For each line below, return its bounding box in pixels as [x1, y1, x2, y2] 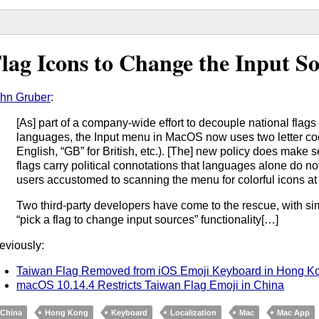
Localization [170, 308, 217, 317]
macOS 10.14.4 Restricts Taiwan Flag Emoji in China [16, 278, 285, 291]
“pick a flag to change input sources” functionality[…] [16, 213, 279, 226]
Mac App [277, 308, 310, 317]
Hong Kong [45, 308, 89, 317]
